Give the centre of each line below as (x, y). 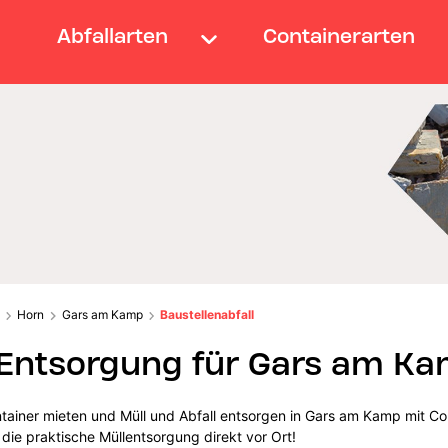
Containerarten (339, 35)
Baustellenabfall (207, 314)
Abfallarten (112, 35)
